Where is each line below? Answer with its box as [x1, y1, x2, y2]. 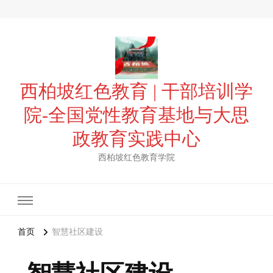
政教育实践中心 [73, 129, 200, 149]
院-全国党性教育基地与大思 [24, 105, 249, 125]
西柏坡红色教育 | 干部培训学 [20, 81, 253, 101]
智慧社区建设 [52, 227, 103, 237]
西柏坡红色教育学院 [98, 153, 175, 162]
